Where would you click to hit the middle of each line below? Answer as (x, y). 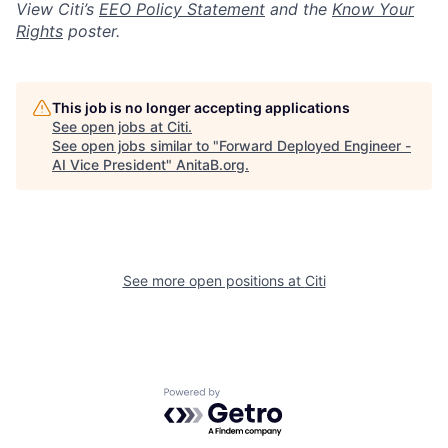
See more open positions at (213, 280)
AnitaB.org (210, 164)
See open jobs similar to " (135, 145)
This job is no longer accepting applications (201, 107)
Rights (39, 31)
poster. (91, 31)
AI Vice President (109, 164)
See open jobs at (109, 126)
